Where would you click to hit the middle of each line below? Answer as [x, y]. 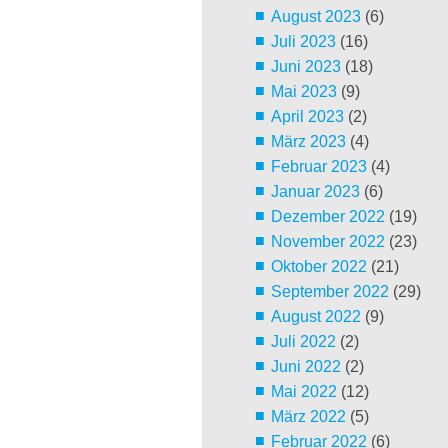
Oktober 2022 [318, 267]
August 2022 [315, 317]
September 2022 [329, 292]
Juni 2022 [305, 367]
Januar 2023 [315, 192]
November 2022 [327, 242]
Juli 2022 [303, 342]
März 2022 [308, 417]
